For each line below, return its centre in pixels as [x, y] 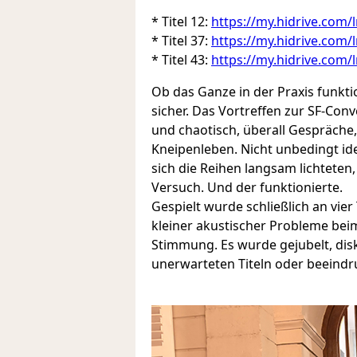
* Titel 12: [181, 22]
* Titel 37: [181, 41]
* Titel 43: [181, 60]
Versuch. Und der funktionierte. [247, 188]
